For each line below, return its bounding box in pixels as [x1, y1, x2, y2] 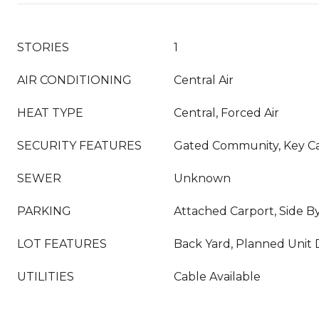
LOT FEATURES [17, 237, 107, 251]
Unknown [174, 172, 231, 185]
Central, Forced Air [174, 106, 279, 120]
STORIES [17, 41, 69, 54]
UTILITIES [17, 270, 74, 283]
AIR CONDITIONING [17, 73, 132, 87]
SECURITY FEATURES [17, 139, 142, 152]
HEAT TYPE [17, 106, 83, 120]
